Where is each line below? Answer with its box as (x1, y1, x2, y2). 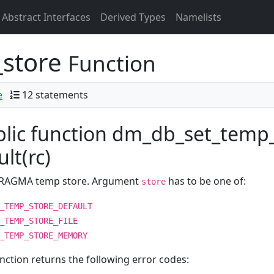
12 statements (22, 88, 88, 102)
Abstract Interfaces (2, 10, 91, 24)
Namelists (176, 10, 221, 24)
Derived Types (100, 10, 166, 24)
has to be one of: (166, 174, 246, 188)
